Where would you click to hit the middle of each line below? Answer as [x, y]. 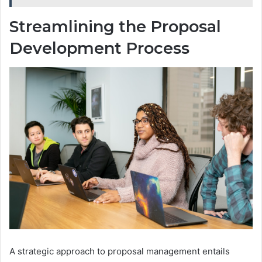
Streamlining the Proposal [115, 27]
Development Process [99, 49]
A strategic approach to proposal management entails [120, 251]
